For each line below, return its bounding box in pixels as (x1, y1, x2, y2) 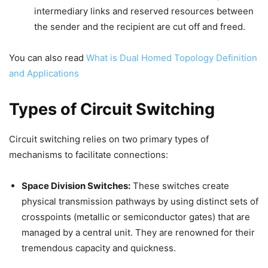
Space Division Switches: (22, 180, 130, 191)
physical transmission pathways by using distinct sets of (22, 196, 258, 207)
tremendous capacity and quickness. (22, 242, 176, 254)
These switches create (130, 180, 229, 191)
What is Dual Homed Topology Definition (86, 52, 257, 63)
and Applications (9, 68, 79, 79)
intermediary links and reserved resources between (34, 5, 254, 17)
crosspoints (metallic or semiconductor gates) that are (22, 211, 250, 223)
